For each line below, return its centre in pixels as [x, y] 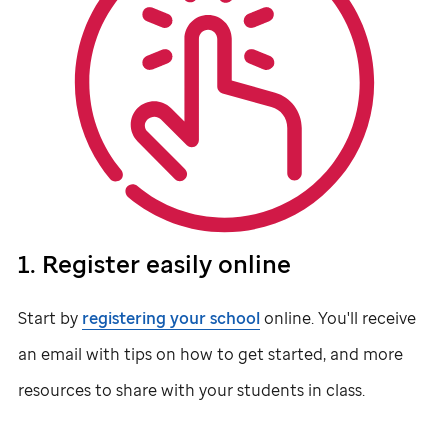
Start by [50, 317]
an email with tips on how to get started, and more [210, 353]
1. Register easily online [154, 263]
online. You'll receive [338, 317]
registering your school [171, 317]
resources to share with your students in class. [191, 389]
